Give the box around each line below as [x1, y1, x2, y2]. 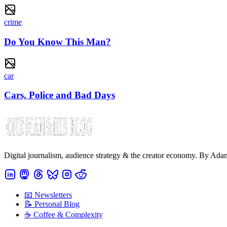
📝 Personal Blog [24, 199, 80, 208]
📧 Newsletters [24, 190, 72, 199]
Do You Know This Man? [4, 36, 111, 47]
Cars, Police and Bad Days [4, 90, 115, 101]
